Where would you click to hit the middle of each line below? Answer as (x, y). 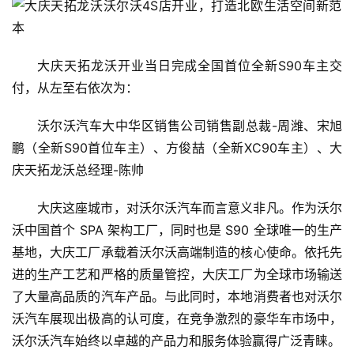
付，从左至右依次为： (75, 88)
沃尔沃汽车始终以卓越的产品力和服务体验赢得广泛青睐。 (176, 341)
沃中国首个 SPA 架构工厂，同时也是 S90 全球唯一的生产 (177, 230)
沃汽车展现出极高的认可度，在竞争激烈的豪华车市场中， (177, 319)
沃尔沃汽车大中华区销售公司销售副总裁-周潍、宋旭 (190, 126)
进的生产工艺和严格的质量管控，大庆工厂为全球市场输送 (177, 275)
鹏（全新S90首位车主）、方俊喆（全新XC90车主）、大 (177, 148)
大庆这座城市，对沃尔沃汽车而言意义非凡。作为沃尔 (190, 208)
